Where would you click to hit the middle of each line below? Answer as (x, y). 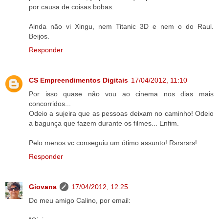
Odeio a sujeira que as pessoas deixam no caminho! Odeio (121, 113)
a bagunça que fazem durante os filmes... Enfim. (104, 123)
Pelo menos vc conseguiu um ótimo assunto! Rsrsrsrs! (113, 142)
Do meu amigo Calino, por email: (80, 200)
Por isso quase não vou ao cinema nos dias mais (121, 94)
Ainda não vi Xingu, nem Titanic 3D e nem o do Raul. (121, 26)
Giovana (43, 186)
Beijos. (39, 36)
